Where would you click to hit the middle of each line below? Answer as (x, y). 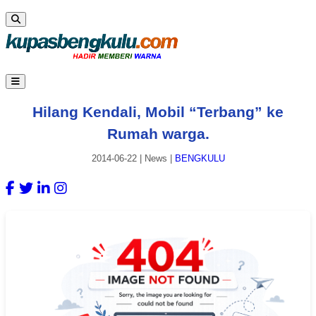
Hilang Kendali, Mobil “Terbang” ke (158, 111)
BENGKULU (200, 159)
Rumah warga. (158, 133)
